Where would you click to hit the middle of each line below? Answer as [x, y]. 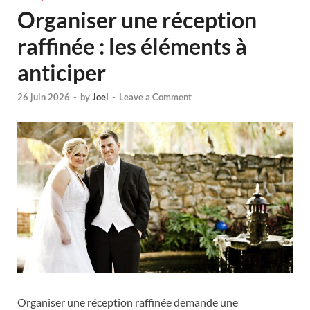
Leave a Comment [155, 97]
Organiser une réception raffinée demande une [128, 302]
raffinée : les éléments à [132, 46]
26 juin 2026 [44, 97]
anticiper [62, 72]
